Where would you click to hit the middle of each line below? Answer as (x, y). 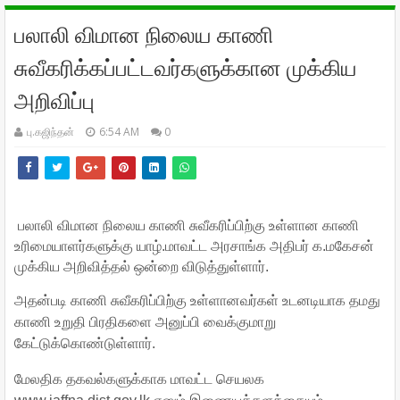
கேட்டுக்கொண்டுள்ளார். (85, 343)
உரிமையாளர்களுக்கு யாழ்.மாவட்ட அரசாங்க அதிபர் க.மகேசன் (194, 246)
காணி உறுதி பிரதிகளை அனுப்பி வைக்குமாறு (145, 322)
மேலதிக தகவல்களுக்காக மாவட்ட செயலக (139, 379)
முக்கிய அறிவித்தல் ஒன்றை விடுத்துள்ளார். (142, 267)
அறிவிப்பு (54, 101)
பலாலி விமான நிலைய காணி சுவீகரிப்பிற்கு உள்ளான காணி (188, 225)
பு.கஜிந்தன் (50, 132)
